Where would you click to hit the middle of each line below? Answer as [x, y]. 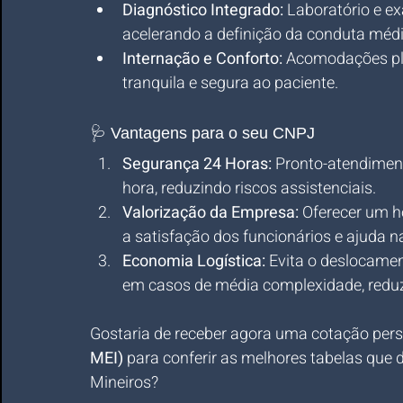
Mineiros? [124, 383]
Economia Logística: [194, 261]
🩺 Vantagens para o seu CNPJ [202, 133]
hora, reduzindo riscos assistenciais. [249, 188]
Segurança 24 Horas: [197, 164]
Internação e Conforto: [202, 59]
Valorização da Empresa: [210, 213]
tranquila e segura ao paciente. [230, 83]
